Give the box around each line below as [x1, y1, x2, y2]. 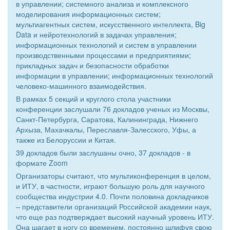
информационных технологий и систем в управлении [16, 40, 197, 50]
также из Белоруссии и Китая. [16, 135, 116, 145]
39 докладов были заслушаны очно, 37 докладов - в [16, 147, 190, 158]
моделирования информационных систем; [16, 9, 161, 20]
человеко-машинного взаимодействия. [16, 81, 146, 91]
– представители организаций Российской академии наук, [16, 201, 212, 212]
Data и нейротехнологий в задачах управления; [16, 29, 177, 40]
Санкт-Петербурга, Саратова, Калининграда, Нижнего [16, 114, 198, 125]
